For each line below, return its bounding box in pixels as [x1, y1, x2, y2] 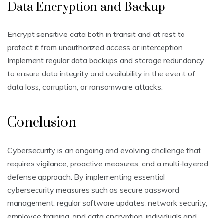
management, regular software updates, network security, [7, 198, 207, 208]
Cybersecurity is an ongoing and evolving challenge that [7, 145, 201, 156]
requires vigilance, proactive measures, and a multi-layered [7, 159, 208, 169]
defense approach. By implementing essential [7, 172, 165, 182]
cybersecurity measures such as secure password [7, 185, 179, 195]
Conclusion [7, 114, 76, 131]
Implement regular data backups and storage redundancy [7, 55, 204, 66]
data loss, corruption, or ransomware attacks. [7, 82, 163, 92]
